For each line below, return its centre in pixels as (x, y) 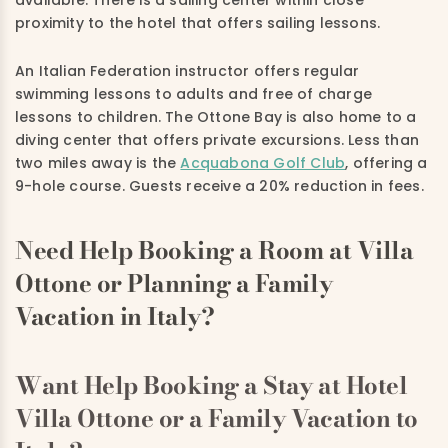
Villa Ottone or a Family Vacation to (216, 419)
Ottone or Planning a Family (174, 284)
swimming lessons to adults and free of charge (194, 94)
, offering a (386, 163)
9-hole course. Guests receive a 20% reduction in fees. (222, 186)
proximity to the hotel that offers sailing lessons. (198, 23)
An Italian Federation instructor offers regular (187, 71)
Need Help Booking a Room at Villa (214, 251)
